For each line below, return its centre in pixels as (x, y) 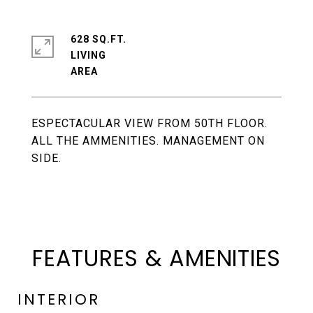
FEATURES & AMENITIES (156, 258)
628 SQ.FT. (99, 39)
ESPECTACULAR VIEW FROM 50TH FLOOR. (150, 123)
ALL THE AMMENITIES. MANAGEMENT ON (148, 141)
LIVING (88, 55)
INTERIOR (59, 299)
